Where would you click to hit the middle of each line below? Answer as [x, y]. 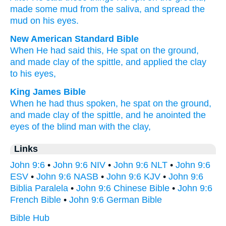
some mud [56, 9]
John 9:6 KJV [133, 177]
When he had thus [47, 103]
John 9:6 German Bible [116, 200]
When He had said [47, 50]
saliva [128, 9]
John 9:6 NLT [140, 165]
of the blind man [64, 127]
